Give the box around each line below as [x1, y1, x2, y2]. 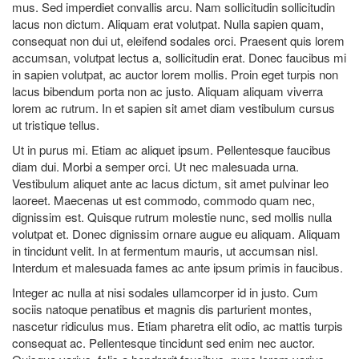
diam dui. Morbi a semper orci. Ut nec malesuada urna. [12, 157, 299, 175]
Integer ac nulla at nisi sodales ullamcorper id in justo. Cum [12, 283, 318, 301]
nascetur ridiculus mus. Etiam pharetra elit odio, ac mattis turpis [12, 317, 343, 334]
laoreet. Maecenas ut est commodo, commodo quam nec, [12, 191, 315, 208]
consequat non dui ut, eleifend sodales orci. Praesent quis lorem [12, 31, 345, 49]
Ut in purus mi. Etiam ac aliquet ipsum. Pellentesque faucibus [12, 140, 331, 158]
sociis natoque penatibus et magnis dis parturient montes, [12, 300, 312, 317]
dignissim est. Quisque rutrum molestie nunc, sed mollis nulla [12, 208, 332, 225]
